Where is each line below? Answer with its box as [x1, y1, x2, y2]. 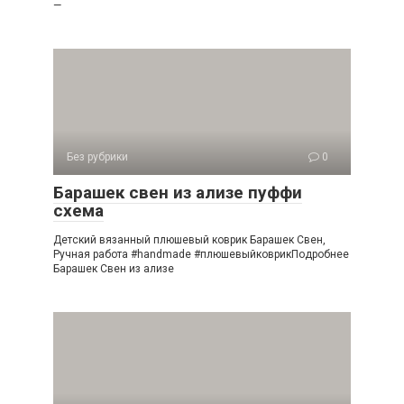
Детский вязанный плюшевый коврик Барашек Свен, [53, 233, 326, 246]
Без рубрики [67, 150, 128, 163]
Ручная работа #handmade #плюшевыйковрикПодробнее [53, 247, 349, 261]
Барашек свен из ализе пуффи [53, 181, 302, 203]
